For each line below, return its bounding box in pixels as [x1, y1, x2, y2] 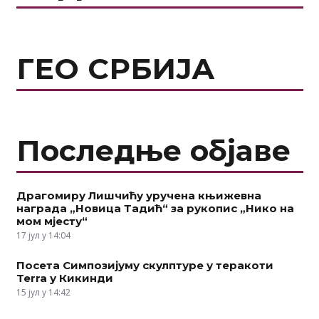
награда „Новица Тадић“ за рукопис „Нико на [16, 201, 294, 215]
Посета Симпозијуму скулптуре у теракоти [16, 258, 273, 272]
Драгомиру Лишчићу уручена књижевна [16, 188, 261, 202]
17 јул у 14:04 [16, 229, 70, 241]
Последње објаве [16, 132, 291, 168]
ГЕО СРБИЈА [16, 50, 215, 86]
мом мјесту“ [16, 214, 88, 228]
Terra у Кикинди [16, 271, 113, 285]
